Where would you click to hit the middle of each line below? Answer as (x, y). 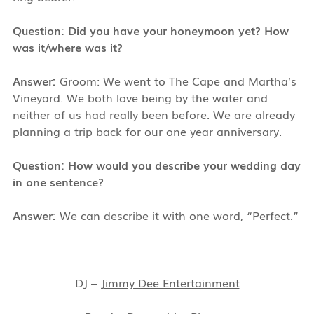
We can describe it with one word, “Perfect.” (177, 215)
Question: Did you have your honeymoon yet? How (150, 30)
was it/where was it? (67, 47)
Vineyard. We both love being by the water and (140, 97)
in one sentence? (58, 181)
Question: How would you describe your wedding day (156, 164)
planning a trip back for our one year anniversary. (147, 131)
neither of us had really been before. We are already (153, 114)
